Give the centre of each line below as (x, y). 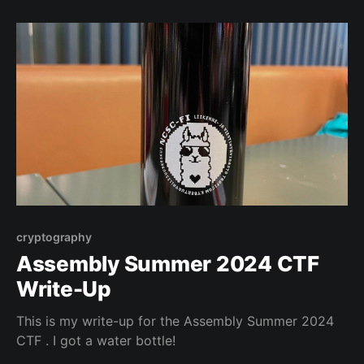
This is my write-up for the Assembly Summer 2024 (175, 321)
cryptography (54, 236)
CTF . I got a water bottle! (96, 340)
